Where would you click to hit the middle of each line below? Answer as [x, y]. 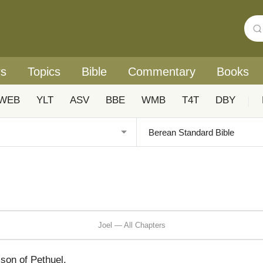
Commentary [162, 72]
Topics [44, 72]
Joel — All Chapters [131, 225]
